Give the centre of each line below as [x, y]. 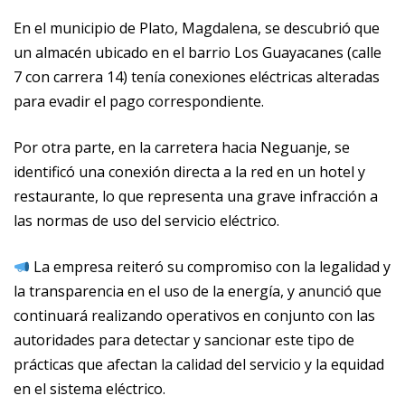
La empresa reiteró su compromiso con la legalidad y [211, 267]
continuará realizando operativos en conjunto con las [194, 316]
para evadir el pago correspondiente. [139, 102]
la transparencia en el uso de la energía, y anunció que [198, 292]
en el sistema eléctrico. [89, 389]
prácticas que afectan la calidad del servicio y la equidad [199, 365]
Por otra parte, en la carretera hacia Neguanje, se [182, 148]
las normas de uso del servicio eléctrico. [146, 221]
